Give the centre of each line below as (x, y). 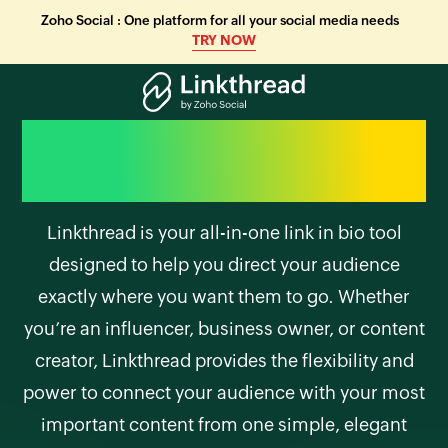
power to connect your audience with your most (224, 392)
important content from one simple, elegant (224, 424)
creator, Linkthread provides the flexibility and (224, 360)
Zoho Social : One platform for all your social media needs (220, 20)
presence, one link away (224, 181)
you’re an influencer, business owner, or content (224, 328)
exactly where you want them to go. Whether (224, 296)
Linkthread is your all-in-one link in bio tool (224, 232)
